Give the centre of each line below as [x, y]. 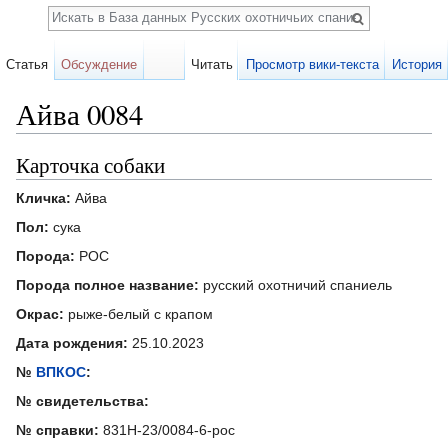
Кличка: [43, 197]
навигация [124, 141]
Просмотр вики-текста [312, 64]
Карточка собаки [90, 164]
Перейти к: [53, 141]
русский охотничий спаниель [295, 284]
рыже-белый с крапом [138, 313]
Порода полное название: [107, 284]
